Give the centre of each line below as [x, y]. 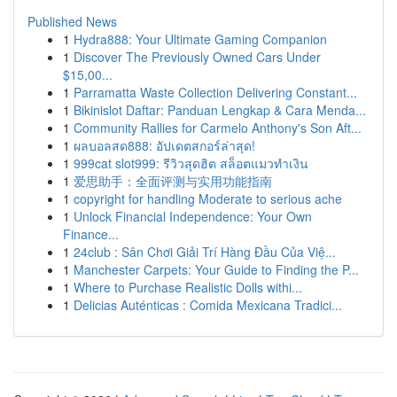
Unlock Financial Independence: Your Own [193, 216]
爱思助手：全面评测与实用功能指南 [173, 181]
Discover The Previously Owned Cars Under [197, 57]
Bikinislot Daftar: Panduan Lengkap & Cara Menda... [220, 110]
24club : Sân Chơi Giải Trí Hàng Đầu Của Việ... [205, 252]
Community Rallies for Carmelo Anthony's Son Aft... [218, 128]
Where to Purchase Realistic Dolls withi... [188, 287]
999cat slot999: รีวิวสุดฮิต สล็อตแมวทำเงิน [191, 163]
